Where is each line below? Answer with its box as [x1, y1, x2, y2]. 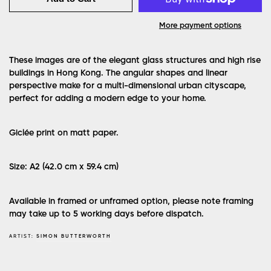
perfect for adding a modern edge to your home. [9, 94, 206, 103]
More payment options [159, 22, 241, 30]
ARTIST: [9, 232, 36, 239]
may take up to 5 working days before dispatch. [9, 209, 204, 218]
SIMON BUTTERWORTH [36, 233, 111, 239]
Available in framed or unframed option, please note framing [9, 197, 253, 206]
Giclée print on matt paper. [9, 128, 119, 137]
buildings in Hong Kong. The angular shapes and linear [9, 69, 227, 78]
